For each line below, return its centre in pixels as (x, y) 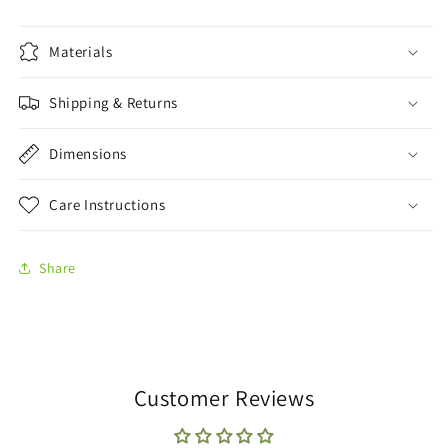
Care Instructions (107, 205)
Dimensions (88, 154)
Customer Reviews (224, 398)
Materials (81, 52)
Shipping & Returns (113, 103)
